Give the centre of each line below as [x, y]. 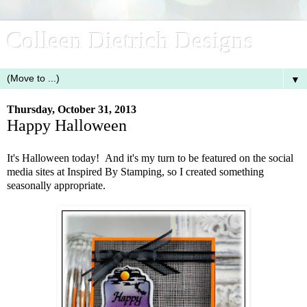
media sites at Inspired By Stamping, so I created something [135, 171]
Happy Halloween [67, 125]
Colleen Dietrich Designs [131, 40]
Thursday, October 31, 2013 [72, 109]
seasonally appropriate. [56, 185]
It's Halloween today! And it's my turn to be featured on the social [150, 158]
